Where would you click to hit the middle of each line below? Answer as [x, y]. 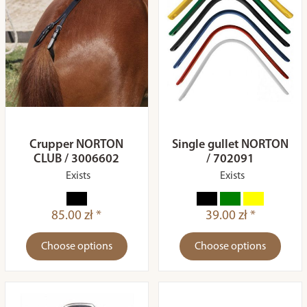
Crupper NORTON [77, 145]
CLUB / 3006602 [77, 159]
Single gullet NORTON [231, 145]
